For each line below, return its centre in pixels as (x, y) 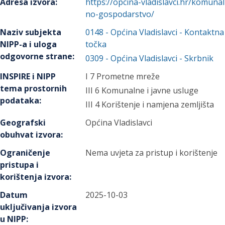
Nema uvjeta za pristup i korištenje (152, 153)
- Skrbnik (196, 58)
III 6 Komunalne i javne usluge (142, 90)
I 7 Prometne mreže (123, 76)
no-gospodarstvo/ (120, 14)
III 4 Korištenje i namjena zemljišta (150, 104)
